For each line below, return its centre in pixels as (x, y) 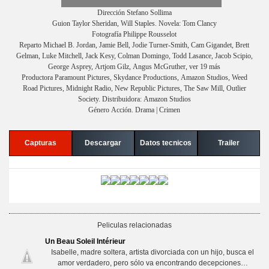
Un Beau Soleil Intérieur (85, 241)
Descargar (103, 143)
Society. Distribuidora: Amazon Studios (134, 99)
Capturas (40, 143)
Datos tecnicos (166, 143)
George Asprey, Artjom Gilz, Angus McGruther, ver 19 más (134, 66)
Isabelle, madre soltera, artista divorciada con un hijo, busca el (153, 252)
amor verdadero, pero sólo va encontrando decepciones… (153, 263)
